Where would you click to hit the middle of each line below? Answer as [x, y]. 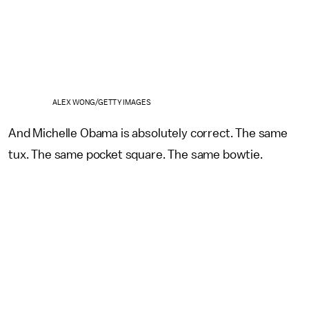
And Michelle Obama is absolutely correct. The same [148, 133]
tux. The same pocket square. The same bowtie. [136, 155]
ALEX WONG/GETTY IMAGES [102, 103]
